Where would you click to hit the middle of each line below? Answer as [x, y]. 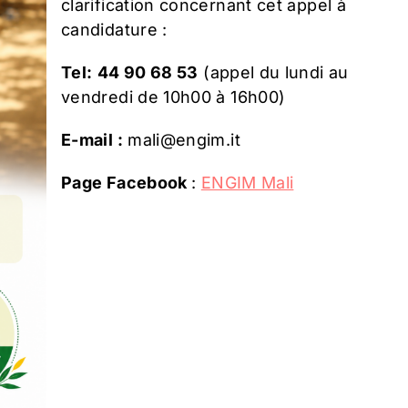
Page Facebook [127, 182]
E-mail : [92, 139]
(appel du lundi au [273, 72]
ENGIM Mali [247, 182]
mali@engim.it [181, 139]
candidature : [114, 29]
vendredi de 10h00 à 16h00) [173, 97]
